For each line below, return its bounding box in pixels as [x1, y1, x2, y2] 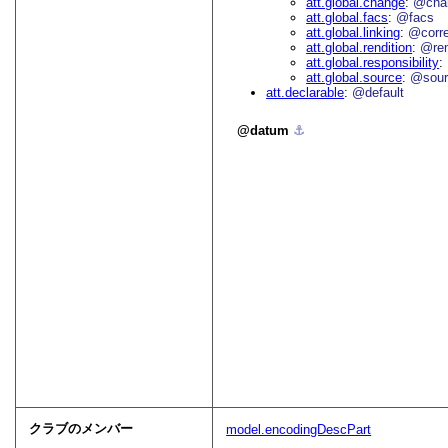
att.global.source [306, 70, 403, 86]
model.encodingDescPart [226, 422, 372, 438]
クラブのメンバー [29, 421, 134, 437]
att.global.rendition [306, 40, 413, 56]
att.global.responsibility [306, 55, 440, 71]
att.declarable [266, 85, 345, 101]
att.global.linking [306, 25, 401, 41]
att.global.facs [306, 10, 389, 26]
